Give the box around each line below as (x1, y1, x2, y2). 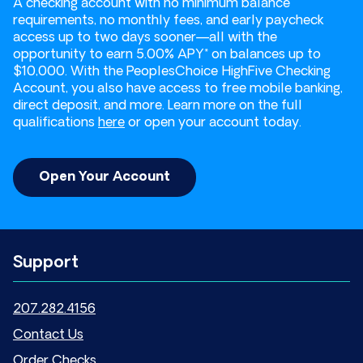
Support (13, 254, 79, 271)
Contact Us (13, 328, 83, 342)
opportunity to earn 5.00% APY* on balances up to (13, 48, 321, 62)
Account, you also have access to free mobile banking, (13, 82, 343, 96)
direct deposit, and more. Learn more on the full (13, 99, 302, 113)
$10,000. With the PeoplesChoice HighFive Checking (13, 65, 331, 79)
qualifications (13, 116, 98, 130)
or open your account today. (125, 116, 301, 130)
